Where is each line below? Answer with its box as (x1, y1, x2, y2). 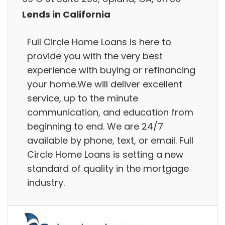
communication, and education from (27, 105, 193, 119)
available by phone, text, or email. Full (27, 134, 193, 147)
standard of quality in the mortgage (27, 162, 189, 175)
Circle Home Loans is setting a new (27, 148, 183, 161)
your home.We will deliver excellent (27, 77, 182, 90)
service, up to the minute (27, 91, 138, 104)
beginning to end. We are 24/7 (27, 120, 163, 133)
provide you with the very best (27, 49, 163, 62)
